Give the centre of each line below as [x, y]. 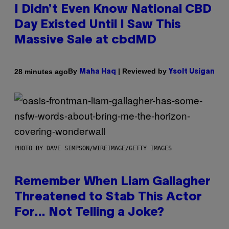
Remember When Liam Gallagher [112, 182]
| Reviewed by [142, 71]
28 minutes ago [41, 71]
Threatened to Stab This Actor [108, 198]
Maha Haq [98, 72]
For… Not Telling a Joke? [89, 213]
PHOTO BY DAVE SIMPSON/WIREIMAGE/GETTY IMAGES [93, 148]
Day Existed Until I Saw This [98, 25]
